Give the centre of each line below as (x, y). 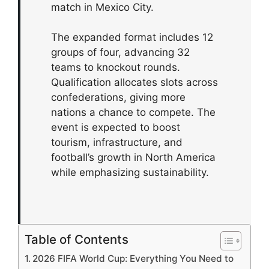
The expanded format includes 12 (132, 38)
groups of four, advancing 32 (121, 53)
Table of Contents (77, 239)
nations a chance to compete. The (134, 113)
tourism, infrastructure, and (117, 143)
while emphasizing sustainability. (130, 173)
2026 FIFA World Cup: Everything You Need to (133, 258)
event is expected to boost (116, 128)
